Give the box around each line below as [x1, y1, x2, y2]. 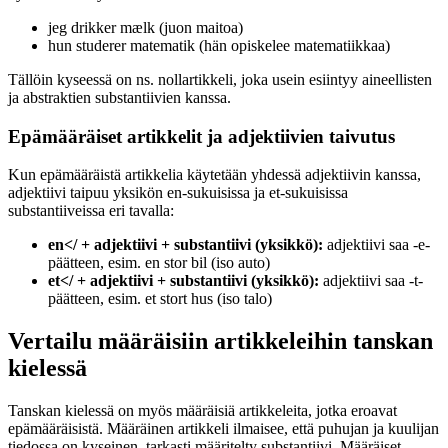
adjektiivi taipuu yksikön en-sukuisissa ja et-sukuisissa [8, 184, 348, 202]
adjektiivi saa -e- [323, 236, 430, 254]
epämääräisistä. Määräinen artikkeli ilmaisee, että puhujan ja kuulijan [8, 420, 439, 438]
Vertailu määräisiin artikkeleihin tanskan [8, 328, 433, 355]
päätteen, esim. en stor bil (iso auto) [48, 254, 270, 272]
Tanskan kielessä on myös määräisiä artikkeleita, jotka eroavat [8, 402, 397, 420]
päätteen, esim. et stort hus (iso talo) [48, 290, 272, 308]
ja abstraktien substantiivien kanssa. [8, 88, 231, 106]
